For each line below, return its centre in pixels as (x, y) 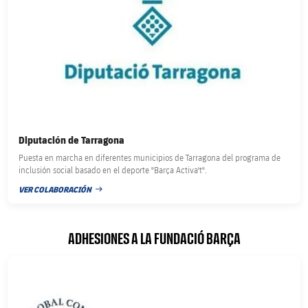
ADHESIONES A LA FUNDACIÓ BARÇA (154, 239)
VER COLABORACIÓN (55, 189)
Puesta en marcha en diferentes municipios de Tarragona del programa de (150, 157)
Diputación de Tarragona (72, 140)
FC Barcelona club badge (59, 262)
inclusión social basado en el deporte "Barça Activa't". (113, 169)
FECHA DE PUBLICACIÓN (62, 195)
